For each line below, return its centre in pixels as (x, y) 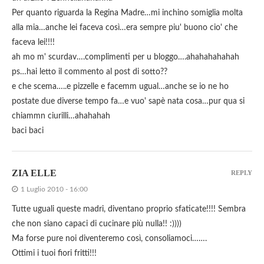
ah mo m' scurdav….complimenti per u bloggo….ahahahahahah (126, 57)
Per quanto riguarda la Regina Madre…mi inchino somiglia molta (127, 13)
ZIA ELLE (34, 173)
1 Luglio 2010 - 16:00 (54, 189)
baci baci (28, 131)
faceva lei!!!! (33, 43)
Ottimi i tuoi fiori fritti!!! (54, 254)
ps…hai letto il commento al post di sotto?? (90, 72)
